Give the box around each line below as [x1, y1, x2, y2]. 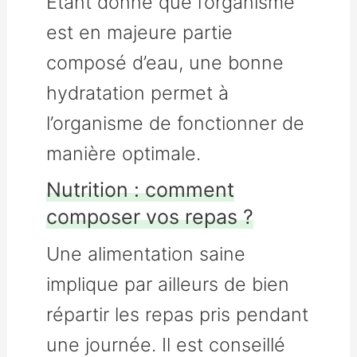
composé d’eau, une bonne [46, 50, 284, 74]
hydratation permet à [46, 80, 229, 104]
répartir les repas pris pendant [46, 302, 309, 326]
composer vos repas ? [46, 204, 254, 229]
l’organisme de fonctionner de [46, 111, 305, 135]
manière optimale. [46, 141, 202, 165]
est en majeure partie [46, 20, 233, 44]
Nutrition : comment [46, 177, 235, 202]
